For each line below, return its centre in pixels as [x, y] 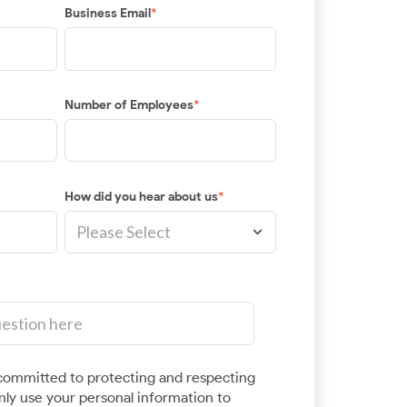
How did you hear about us [141, 196]
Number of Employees [129, 104]
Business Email [107, 14]
